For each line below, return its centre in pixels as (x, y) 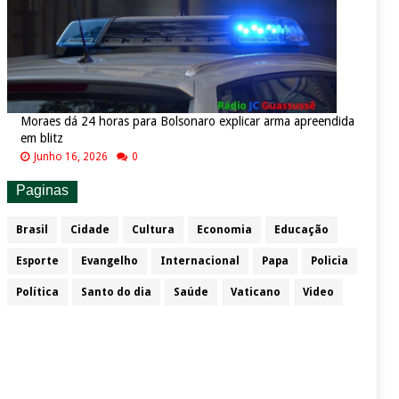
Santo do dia (116, 293)
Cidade (90, 230)
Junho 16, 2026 (70, 157)
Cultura (153, 230)
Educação (301, 230)
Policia (329, 261)
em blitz (41, 138)
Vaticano (255, 293)
